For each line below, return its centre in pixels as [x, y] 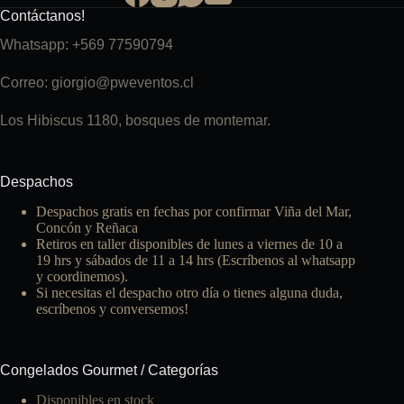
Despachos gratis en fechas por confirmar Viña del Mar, [194, 212]
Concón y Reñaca [87, 228]
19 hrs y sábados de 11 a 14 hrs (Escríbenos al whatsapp [196, 261]
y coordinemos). [82, 277]
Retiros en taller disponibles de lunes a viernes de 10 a [189, 244]
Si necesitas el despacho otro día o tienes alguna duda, [189, 293]
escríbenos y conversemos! [112, 309]
